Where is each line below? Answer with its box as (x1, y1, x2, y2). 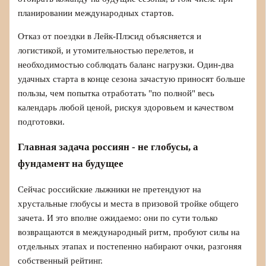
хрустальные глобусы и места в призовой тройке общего (18, 198, 239, 208)
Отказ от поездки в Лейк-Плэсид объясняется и (18, 31, 202, 41)
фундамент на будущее (18, 157, 124, 169)
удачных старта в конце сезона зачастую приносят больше (18, 74, 246, 84)
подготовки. (18, 116, 65, 126)
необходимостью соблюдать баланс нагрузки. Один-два (18, 59, 235, 69)
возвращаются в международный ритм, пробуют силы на (18, 227, 240, 237)
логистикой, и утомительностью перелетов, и (18, 45, 194, 55)
